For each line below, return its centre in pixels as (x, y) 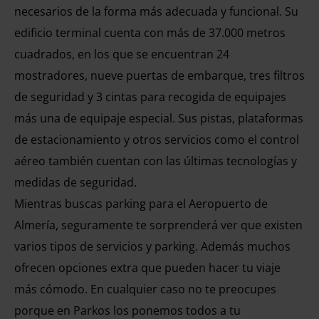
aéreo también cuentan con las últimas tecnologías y (156, 161)
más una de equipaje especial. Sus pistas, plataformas (159, 118)
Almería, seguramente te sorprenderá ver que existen (158, 225)
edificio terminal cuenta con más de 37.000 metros (150, 33)
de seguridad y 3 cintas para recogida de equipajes (150, 97)
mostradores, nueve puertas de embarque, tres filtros (159, 75)
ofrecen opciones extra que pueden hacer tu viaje (147, 268)
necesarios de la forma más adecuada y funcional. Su (156, 11)
